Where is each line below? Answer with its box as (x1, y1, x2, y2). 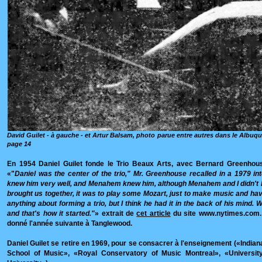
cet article (136, 209, 171, 218)
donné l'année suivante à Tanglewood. (7, 219, 132, 227)
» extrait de (95, 209, 137, 218)
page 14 (7, 140, 31, 148)
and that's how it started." (7, 209, 95, 218)
